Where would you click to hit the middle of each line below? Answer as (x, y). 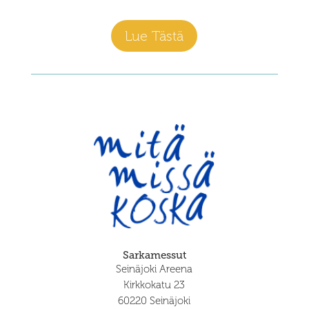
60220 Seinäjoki (154, 300)
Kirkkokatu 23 (154, 285)
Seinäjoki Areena (154, 269)
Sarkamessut (154, 255)
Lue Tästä (154, 36)
